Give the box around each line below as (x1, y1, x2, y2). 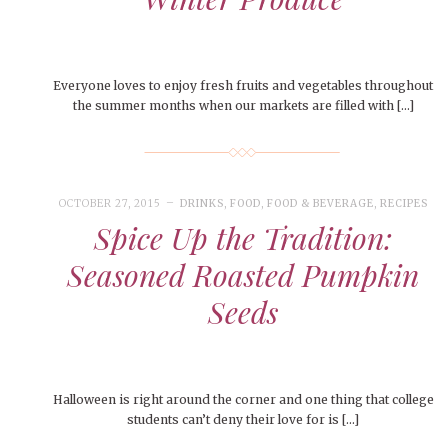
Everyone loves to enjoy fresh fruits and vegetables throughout (53, 78, 434, 94)
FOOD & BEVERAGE (267, 197, 375, 211)
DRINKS (179, 197, 224, 211)
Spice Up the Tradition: (94, 218, 393, 259)
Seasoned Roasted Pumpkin (67, 255, 420, 296)
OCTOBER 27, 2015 (58, 197, 161, 211)
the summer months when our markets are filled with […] (72, 98, 414, 114)
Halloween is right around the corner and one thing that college (52, 392, 434, 408)
